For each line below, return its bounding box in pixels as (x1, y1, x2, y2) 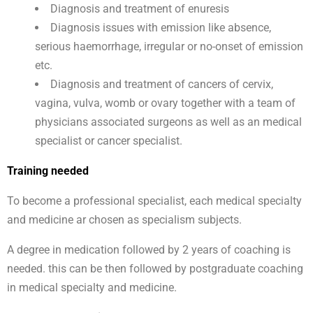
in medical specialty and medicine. (7, 281, 177, 295)
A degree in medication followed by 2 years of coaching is (7, 243, 291, 257)
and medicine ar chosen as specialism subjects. (7, 213, 242, 227)
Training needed (7, 164, 89, 178)
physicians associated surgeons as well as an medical (35, 115, 302, 129)
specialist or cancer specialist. (35, 134, 182, 148)
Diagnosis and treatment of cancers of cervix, (50, 78, 273, 92)
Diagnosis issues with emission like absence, (50, 21, 271, 35)
